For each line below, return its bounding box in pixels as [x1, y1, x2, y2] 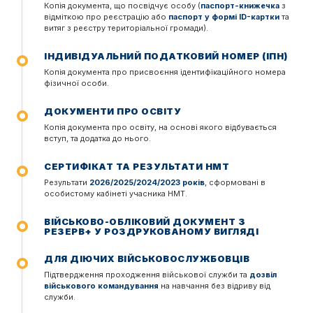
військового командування [44, 281, 159, 291]
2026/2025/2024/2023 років [89, 177, 205, 187]
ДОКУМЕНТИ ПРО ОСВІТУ [44, 105, 181, 117]
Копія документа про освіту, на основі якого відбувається [44, 122, 277, 132]
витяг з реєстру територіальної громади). [44, 23, 208, 33]
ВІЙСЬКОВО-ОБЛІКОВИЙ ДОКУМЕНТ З [44, 216, 245, 227]
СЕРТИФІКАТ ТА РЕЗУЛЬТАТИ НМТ [44, 161, 229, 172]
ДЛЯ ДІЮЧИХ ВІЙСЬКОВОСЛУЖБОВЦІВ [44, 253, 249, 264]
